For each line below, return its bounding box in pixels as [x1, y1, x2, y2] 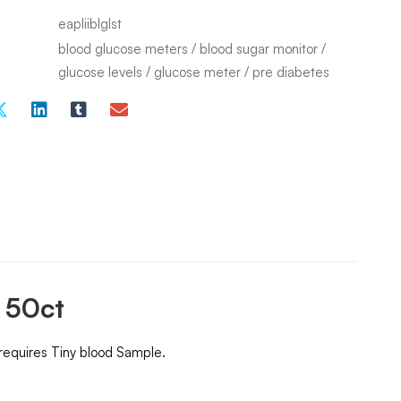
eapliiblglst [58, 15, 123, 32]
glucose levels [58, 64, 143, 81]
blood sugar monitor [200, 40, 319, 57]
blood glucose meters [58, 40, 189, 57]
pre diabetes [252, 64, 330, 81]
